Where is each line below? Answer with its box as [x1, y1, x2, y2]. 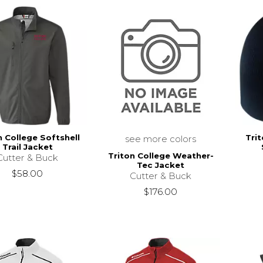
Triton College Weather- [107, 151, 214, 161]
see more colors [125, 133, 197, 144]
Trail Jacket [2, 141, 53, 151]
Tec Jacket [137, 160, 185, 170]
